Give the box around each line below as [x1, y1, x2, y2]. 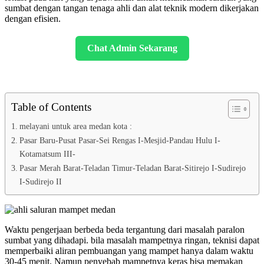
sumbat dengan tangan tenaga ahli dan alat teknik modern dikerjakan [5, 2, 259, 13]
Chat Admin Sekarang [87, 42, 177, 53]
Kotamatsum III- [19, 148, 75, 159]
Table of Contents [11, 100, 91, 113]
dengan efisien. [5, 13, 61, 24]
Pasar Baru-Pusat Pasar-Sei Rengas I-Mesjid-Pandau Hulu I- [19, 135, 220, 145]
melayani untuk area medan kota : [19, 121, 132, 131]
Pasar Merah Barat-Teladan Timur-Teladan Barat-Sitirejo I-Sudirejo [19, 163, 246, 173]
